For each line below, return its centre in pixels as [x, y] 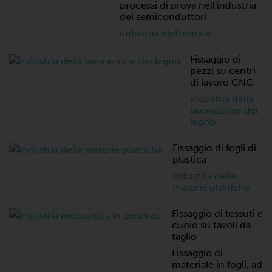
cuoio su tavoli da [211, 225]
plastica [189, 159]
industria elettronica [165, 33]
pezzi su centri [223, 71]
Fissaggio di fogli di [214, 148]
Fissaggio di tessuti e [217, 213]
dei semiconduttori [163, 17]
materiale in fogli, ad [217, 264]
